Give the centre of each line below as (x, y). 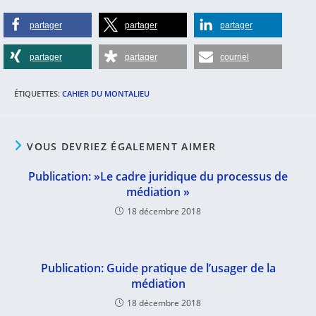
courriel (235, 57)
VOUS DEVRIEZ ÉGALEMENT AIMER (122, 146)
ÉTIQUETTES (36, 93)
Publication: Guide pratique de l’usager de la (158, 268)
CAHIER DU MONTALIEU (106, 93)
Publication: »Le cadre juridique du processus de (158, 176)
